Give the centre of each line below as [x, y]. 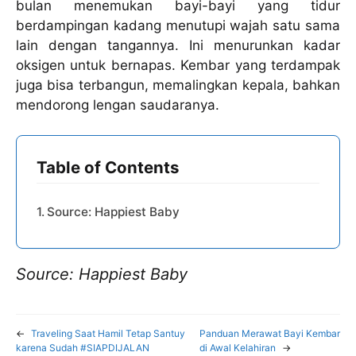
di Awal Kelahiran [237, 348]
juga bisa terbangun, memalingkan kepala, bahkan [178, 85]
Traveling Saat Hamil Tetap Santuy [108, 334]
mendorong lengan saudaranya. [118, 104]
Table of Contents [108, 168]
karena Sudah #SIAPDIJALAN [83, 348]
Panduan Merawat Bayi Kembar [269, 334]
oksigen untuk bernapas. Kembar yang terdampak [178, 65]
